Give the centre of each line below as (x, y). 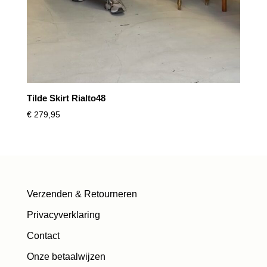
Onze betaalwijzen (66, 256)
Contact (43, 235)
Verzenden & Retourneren (82, 194)
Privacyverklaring (63, 215)
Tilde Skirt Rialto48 (66, 98)
